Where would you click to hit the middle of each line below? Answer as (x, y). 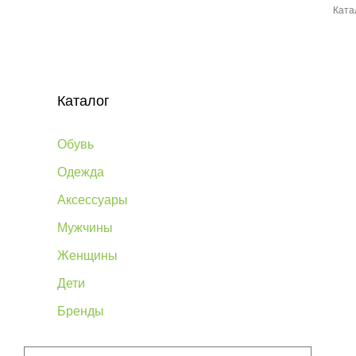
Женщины (87, 255)
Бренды (81, 311)
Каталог (83, 101)
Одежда (81, 172)
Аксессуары (93, 200)
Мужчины (85, 228)
